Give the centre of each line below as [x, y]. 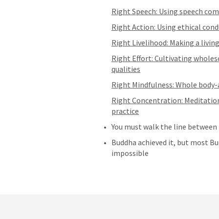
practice [125, 111]
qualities [126, 69]
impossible [131, 153]
